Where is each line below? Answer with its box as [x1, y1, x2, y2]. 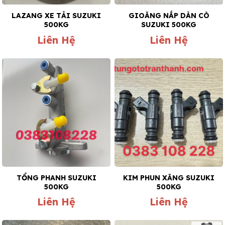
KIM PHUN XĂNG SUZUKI [123, 173, 214, 182]
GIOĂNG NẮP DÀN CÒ [128, 11, 209, 21]
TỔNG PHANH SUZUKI [16, 173, 96, 182]
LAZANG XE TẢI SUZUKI [12, 11, 101, 21]
